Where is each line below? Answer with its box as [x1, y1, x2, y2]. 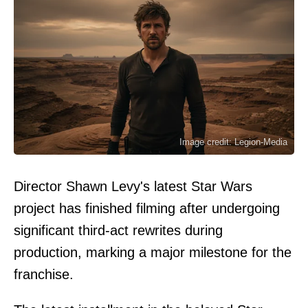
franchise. [14, 266, 74, 282]
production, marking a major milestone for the [14, 244, 291, 260]
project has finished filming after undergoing [14, 200, 280, 216]
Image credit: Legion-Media [179, 136, 287, 147]
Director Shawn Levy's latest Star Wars [14, 178, 252, 194]
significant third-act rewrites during [14, 222, 223, 238]
